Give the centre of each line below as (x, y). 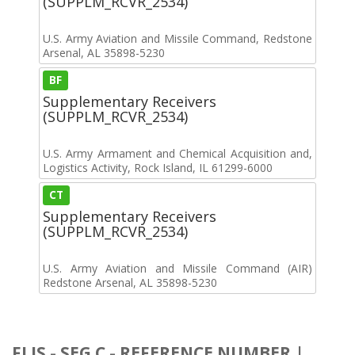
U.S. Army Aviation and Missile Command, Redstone (177, 38)
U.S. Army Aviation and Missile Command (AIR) (177, 268)
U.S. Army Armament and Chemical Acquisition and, (177, 153)
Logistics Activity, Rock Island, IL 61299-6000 (158, 167)
